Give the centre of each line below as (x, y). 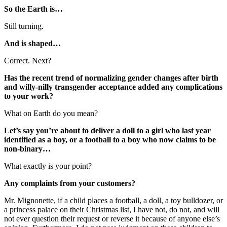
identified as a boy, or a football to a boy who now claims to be (110, 139)
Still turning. (24, 26)
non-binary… (27, 148)
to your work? (29, 96)
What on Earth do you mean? (51, 113)
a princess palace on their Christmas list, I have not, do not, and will (112, 209)
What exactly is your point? (48, 166)
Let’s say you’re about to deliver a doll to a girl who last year (107, 130)
